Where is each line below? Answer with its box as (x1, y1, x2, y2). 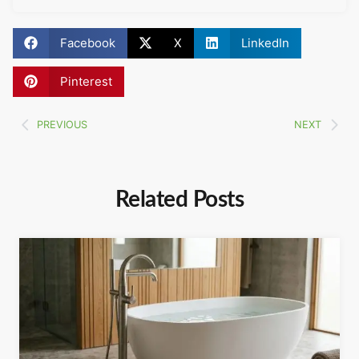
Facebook (59, 34, 115, 50)
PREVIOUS (37, 118, 87, 131)
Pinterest (59, 73, 112, 89)
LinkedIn (240, 34, 289, 50)
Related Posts (115, 188, 244, 211)
